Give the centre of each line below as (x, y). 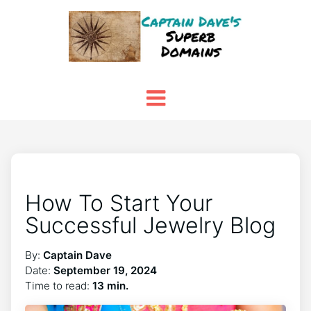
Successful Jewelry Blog (150, 225)
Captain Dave (77, 255)
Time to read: (59, 285)
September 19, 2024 (105, 270)
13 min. (110, 285)
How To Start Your (119, 203)
